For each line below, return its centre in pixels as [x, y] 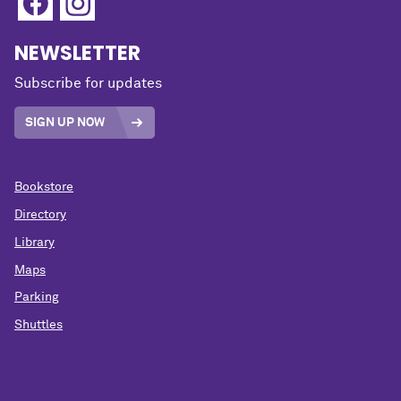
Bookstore [44, 188]
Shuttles [38, 325]
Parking [37, 298]
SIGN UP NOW [65, 123]
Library [34, 242]
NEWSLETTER [77, 53]
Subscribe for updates [88, 83]
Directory [40, 215]
